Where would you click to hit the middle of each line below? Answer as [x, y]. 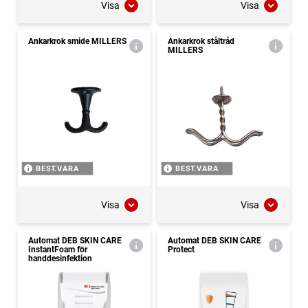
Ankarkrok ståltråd [201, 42]
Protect [181, 250]
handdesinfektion [60, 259]
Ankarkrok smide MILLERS [77, 42]
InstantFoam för [58, 250]
